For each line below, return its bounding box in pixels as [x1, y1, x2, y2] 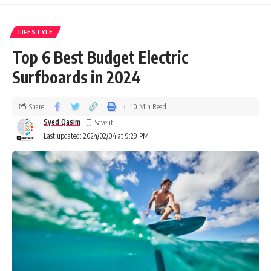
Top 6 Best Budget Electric [12, 47, 188, 67]
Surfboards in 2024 [12, 67, 141, 87]
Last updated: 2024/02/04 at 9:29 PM [44, 131, 149, 140]
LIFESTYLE [18, 28, 53, 36]
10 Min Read [131, 102, 166, 111]
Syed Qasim [44, 117, 80, 126]
